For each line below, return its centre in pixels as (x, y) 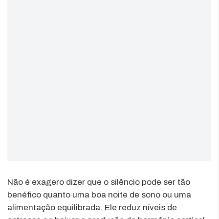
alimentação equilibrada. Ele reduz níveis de (92, 207)
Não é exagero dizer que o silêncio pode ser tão (99, 182)
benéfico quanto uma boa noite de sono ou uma (99, 195)
